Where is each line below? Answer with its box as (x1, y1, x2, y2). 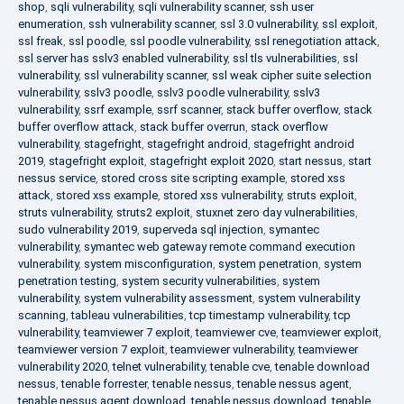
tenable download (275, 360, 370, 373)
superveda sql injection (142, 223, 263, 236)
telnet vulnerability (113, 360, 205, 373)
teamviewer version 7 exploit (18, 343, 165, 356)
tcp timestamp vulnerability (189, 308, 328, 322)
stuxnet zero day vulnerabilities (196, 206, 355, 219)
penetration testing (18, 274, 116, 288)
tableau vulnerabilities (71, 308, 184, 322)
